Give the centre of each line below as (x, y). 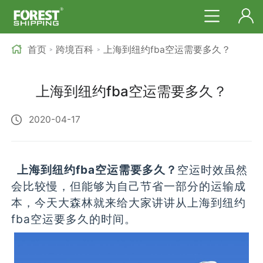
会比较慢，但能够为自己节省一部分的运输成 (129, 186)
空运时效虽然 (213, 170)
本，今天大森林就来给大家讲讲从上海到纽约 (129, 203)
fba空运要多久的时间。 (74, 219)
